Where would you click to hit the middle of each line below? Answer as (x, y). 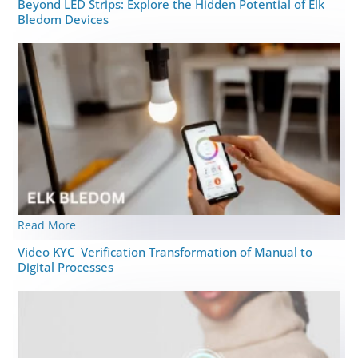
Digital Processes (67, 267)
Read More (47, 225)
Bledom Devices (63, 19)
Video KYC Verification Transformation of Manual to (165, 252)
